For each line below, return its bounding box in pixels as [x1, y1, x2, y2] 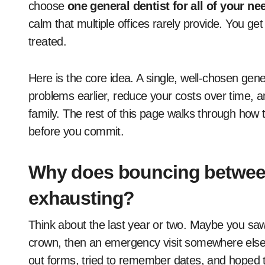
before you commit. [28, 125, 124, 138]
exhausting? [28, 188, 135, 209]
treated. [28, 35, 67, 48]
